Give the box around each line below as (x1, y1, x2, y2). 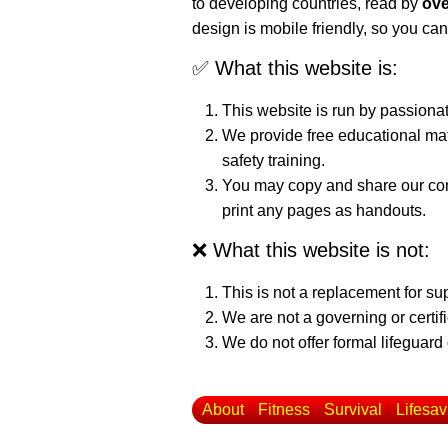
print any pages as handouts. (222, 202, 426, 219)
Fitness (258, 401, 310, 418)
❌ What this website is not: (192, 239, 430, 261)
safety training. (222, 152, 325, 169)
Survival (324, 401, 382, 418)
